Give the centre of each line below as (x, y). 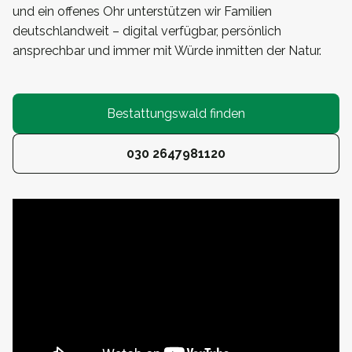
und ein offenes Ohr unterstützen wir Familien (142, 11)
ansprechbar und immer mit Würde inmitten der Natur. (167, 50)
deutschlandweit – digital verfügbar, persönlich (147, 31)
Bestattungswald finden (176, 113)
